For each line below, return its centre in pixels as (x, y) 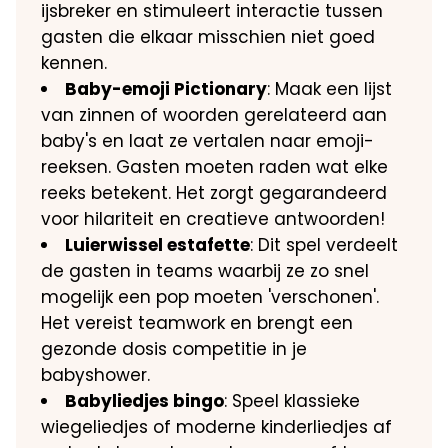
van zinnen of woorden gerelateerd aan (214, 115)
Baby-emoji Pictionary (166, 89)
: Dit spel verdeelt (324, 245)
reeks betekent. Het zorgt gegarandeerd (214, 193)
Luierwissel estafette (158, 245)
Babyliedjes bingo (145, 401)
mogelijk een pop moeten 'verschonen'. (210, 297)
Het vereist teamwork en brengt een (197, 323)
